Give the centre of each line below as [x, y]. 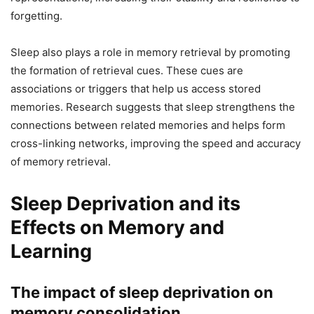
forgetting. [36, 16]
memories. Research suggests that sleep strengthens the [153, 107]
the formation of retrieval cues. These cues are [127, 71]
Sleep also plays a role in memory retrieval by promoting [150, 53]
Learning [51, 252]
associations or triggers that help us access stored [136, 89]
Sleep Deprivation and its [125, 204]
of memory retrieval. [61, 162]
